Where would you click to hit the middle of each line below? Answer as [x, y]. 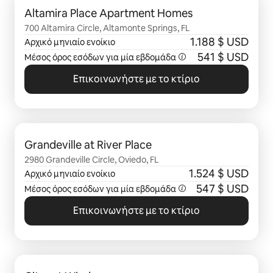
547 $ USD [222, 189]
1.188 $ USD [219, 42]
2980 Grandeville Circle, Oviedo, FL [91, 160]
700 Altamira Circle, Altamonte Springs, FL [107, 28]
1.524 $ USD [219, 173]
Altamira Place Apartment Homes [108, 13]
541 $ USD [223, 57]
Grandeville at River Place [88, 145]
